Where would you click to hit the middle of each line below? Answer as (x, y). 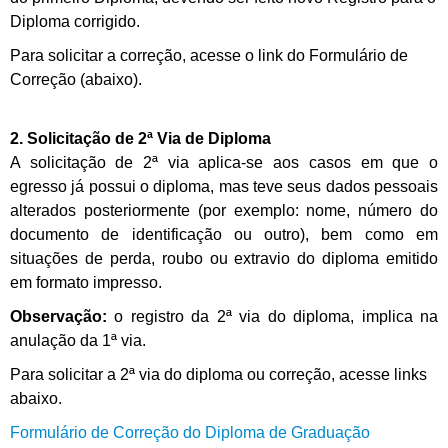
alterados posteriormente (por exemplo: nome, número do (224, 210)
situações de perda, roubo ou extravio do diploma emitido (224, 258)
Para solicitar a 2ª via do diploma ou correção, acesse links (218, 374)
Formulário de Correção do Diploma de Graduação (190, 432)
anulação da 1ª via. (78, 340)
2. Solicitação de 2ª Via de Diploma (140, 138)
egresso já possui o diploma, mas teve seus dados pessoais (224, 186)
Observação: (58, 316)
